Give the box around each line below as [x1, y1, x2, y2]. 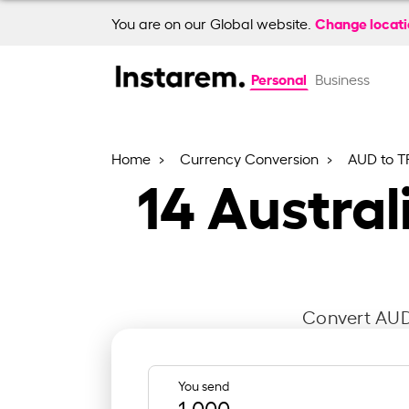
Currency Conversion [180, 148, 322, 168]
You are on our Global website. [111, 13, 315, 33]
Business [314, 68, 370, 89]
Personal [250, 68, 307, 89]
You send [178, 375, 229, 393]
